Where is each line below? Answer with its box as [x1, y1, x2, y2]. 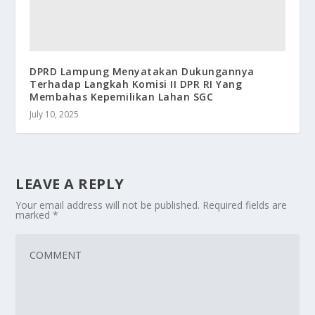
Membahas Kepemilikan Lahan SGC [30, 90, 214, 104]
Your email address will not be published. [15, 198, 200, 212]
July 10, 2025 [30, 108, 79, 121]
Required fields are [202, 198, 288, 212]
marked [15, 208, 53, 222]
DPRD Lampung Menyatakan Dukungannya [30, 65, 255, 79]
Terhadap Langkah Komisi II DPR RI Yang [30, 77, 243, 91]
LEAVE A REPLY [15, 174, 124, 194]
